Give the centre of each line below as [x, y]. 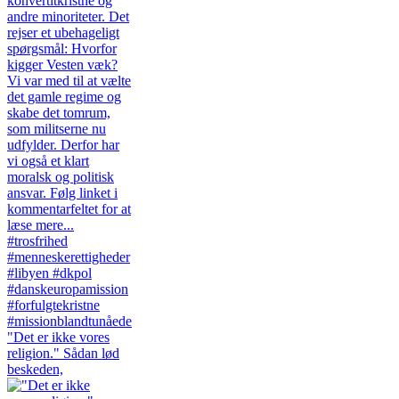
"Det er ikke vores [58, 337]
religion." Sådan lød [63, 353]
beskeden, [35, 369]
